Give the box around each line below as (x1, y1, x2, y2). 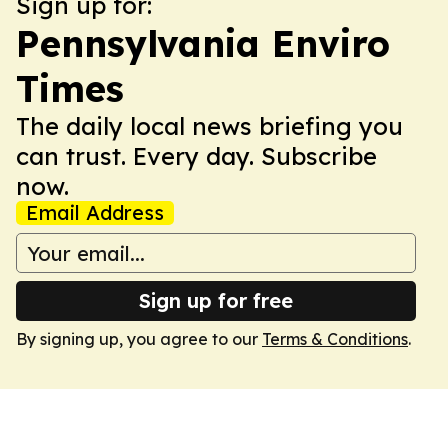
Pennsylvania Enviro (16, 21, 390, 66)
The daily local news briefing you (16, 111, 403, 141)
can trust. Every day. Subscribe (16, 141, 377, 171)
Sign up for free (139, 288, 293, 313)
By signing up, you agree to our (16, 329, 262, 349)
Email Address (26, 200, 164, 225)
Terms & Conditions (262, 329, 408, 349)
